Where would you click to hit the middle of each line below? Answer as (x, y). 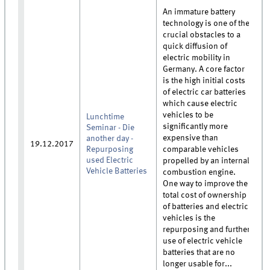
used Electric (110, 160)
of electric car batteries (205, 92)
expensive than (191, 138)
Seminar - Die (111, 127)
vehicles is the (189, 218)
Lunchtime (105, 117)
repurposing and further (207, 229)
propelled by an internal (206, 161)
